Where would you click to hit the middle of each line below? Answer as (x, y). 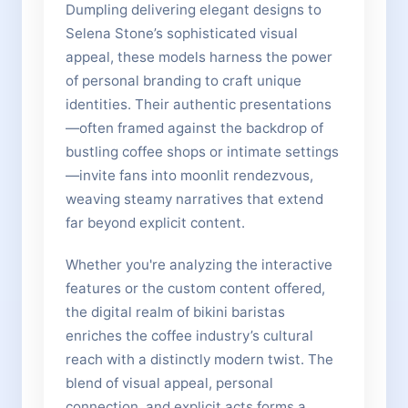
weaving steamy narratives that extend (194, 199)
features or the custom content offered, (195, 288)
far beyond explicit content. (155, 223)
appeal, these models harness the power (199, 57)
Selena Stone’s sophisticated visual (182, 33)
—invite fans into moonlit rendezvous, (189, 175)
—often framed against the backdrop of (194, 128)
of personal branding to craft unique (184, 81)
